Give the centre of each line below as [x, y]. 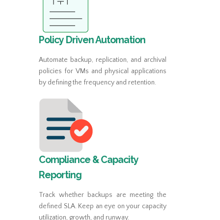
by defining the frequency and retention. [97, 83]
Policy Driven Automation [92, 40]
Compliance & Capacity [89, 160]
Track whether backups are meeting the [103, 195]
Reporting [60, 175]
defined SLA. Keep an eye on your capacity [103, 206]
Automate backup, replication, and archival [103, 60]
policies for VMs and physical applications [103, 71]
